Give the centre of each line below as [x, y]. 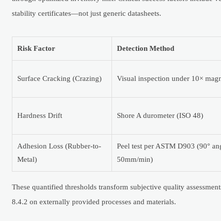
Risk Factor [36, 48]
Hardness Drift [40, 115]
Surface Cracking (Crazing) [59, 78]
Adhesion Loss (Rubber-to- [59, 146]
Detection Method [146, 48]
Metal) [27, 159]
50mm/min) [135, 159]
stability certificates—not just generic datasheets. [87, 13]
